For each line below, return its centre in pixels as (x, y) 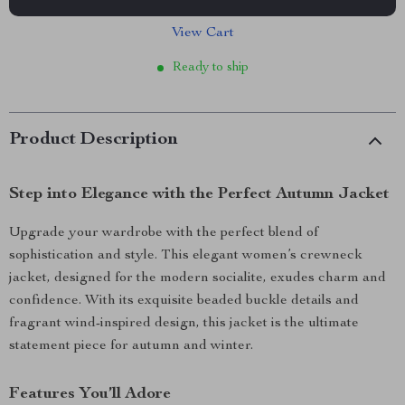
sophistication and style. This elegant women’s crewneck (186, 256)
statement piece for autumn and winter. (131, 346)
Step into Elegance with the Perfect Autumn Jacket (199, 194)
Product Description (94, 140)
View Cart (202, 33)
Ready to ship (210, 68)
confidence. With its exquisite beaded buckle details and (184, 301)
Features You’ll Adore (90, 394)
